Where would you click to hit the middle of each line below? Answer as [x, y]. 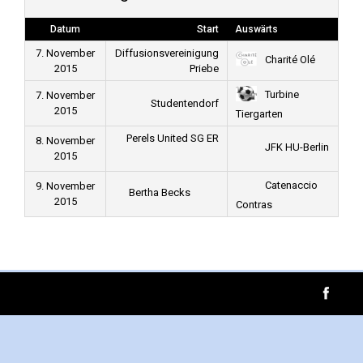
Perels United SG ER [173, 138]
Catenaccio [290, 186]
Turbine [280, 95]
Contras [254, 205]
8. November [65, 141]
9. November [65, 186]
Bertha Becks [160, 193]
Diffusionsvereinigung [167, 53]
